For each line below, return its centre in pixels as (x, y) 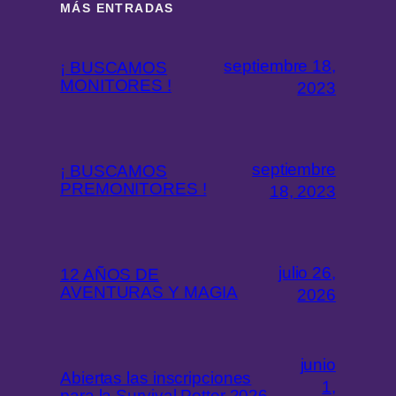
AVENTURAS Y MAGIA (149, 292)
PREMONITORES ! (133, 188)
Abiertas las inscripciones (156, 377)
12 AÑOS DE (110, 274)
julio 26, (307, 272)
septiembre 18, (280, 65)
